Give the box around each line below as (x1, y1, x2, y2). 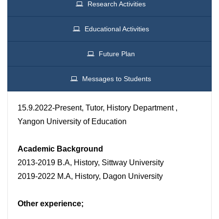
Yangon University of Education (18, 117, 127, 126)
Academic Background (18, 145, 103, 153)
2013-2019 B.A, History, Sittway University (18, 158, 164, 167)
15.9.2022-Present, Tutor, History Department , (18, 104, 177, 112)
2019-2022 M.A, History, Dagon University (18, 172, 163, 181)
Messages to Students (82, 75, 151, 83)
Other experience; (18, 199, 84, 208)
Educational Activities (84, 25, 149, 33)
